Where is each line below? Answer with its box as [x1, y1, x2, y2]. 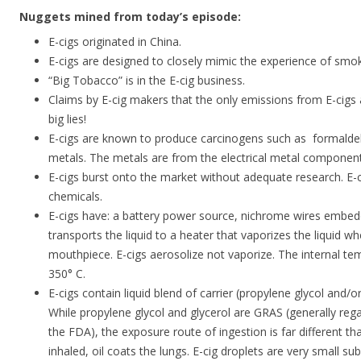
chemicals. [48, 189, 102, 205]
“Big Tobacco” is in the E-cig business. [48, 73, 245, 89]
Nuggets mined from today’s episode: [19, 9, 241, 25]
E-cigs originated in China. [48, 34, 181, 50]
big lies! [48, 111, 86, 127]
